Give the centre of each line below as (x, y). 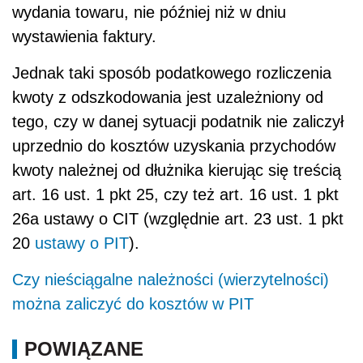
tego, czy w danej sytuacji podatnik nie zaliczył (178, 121)
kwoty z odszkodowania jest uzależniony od (168, 97)
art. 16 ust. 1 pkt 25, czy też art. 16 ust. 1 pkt (175, 194)
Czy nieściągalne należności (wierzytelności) (171, 279)
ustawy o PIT (82, 243)
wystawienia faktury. (84, 36)
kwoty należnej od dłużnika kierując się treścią (177, 170)
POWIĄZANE (84, 348)
